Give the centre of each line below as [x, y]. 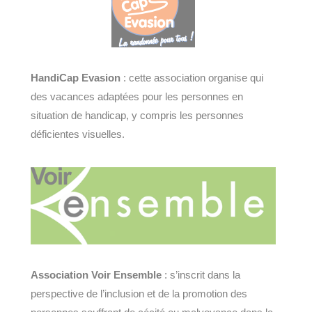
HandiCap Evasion [76, 77]
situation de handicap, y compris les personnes [137, 115]
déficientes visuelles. [78, 134]
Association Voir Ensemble [96, 275]
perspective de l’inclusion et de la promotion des [139, 294]
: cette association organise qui [192, 77]
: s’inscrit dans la [201, 275]
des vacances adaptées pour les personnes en [137, 96]
